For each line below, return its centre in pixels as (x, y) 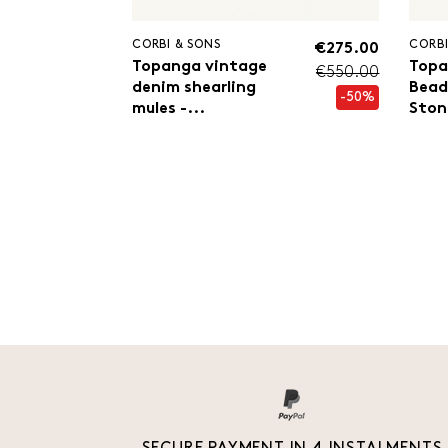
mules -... (168, 109)
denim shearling (193, 88)
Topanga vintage (199, 67)
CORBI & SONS (176, 45)
